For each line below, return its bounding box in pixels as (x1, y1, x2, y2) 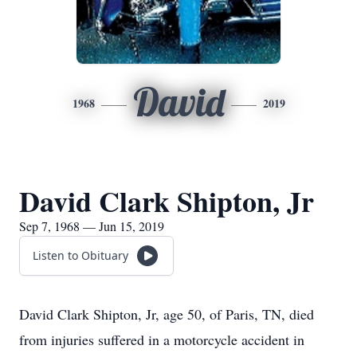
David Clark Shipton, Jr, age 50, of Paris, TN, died (19, 304, 314, 324)
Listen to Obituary (33, 248, 128, 263)
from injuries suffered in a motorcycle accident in (19, 330, 304, 349)
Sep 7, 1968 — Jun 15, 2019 (19, 218, 164, 234)
